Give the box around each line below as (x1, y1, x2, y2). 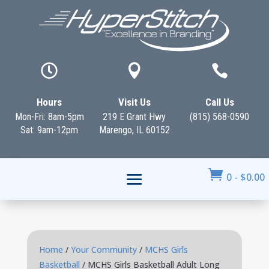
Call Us (205, 96, 234, 108)
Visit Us (118, 96, 151, 108)
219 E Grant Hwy (103, 111, 166, 122)
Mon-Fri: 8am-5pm (14, 111, 84, 122)
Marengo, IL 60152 (98, 124, 170, 136)
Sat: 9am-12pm (20, 124, 79, 136)
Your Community (70, 244, 137, 255)
